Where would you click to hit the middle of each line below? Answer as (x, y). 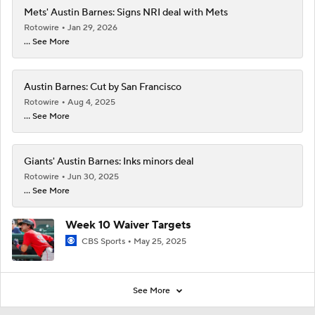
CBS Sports (103, 241)
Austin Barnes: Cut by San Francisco (103, 87)
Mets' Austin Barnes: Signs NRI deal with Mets (126, 12)
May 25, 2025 (160, 241)
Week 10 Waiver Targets (128, 225)
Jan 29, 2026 (92, 27)
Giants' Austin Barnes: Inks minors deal (109, 161)
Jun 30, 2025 (93, 176)
